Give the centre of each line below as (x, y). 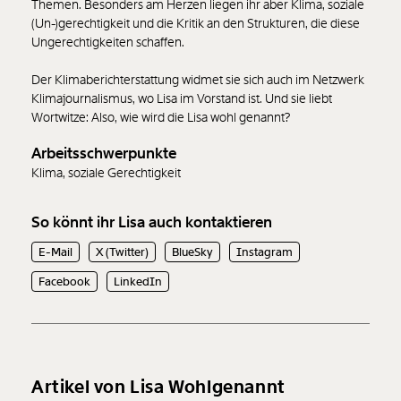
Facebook (64, 282)
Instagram (264, 252)
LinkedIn (138, 282)
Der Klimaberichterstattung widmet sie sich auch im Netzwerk (198, 80)
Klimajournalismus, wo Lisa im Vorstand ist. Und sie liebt (182, 99)
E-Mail (55, 252)
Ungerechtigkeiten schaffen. (108, 43)
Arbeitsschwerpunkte (104, 154)
